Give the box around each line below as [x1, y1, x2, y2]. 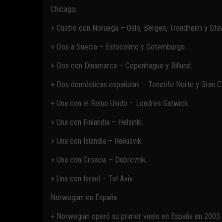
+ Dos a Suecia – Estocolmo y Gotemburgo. [51, 42, 186, 52]
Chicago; [51, 4, 77, 14]
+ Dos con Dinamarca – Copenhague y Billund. [51, 61, 192, 70]
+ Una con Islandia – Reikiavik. [51, 136, 143, 146]
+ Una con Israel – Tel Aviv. [51, 174, 134, 183]
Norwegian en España [51, 193, 117, 202]
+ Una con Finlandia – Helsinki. [51, 117, 143, 127]
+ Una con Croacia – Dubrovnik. [51, 155, 147, 165]
